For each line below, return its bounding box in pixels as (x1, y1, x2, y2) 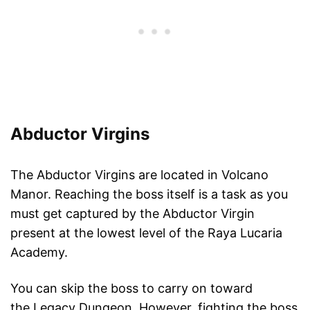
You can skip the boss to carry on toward (10, 281, 253, 296)
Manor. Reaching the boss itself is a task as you (10, 187, 288, 202)
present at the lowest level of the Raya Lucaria (10, 226, 282, 241)
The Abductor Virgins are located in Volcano (10, 167, 268, 183)
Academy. (10, 245, 68, 260)
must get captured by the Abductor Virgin (10, 206, 255, 221)
